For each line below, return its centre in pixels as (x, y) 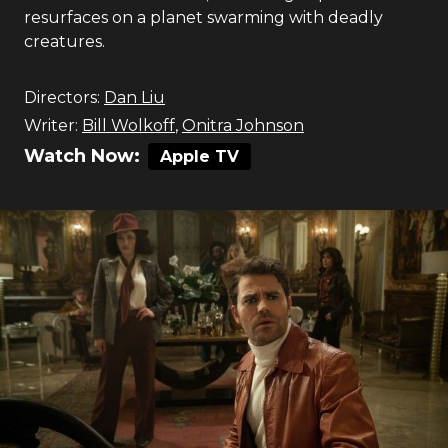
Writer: (51, 125)
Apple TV (199, 156)
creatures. (64, 41)
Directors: (62, 97)
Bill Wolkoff (128, 125)
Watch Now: (82, 156)
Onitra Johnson (243, 125)
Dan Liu (134, 97)
